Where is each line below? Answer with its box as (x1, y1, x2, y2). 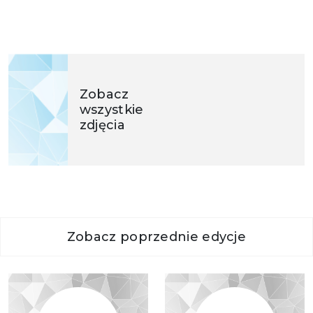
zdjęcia (79, 117, 125, 133)
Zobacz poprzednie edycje (66, 229, 247, 245)
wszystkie (79, 102, 144, 117)
